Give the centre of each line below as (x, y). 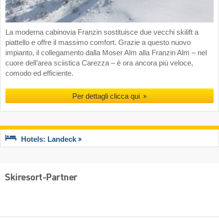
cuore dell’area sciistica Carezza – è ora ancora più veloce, (99, 63)
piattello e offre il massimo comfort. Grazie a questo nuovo (98, 43)
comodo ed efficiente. (39, 74)
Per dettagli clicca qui (107, 96)
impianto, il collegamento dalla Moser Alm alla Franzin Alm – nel (106, 53)
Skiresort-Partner (41, 178)
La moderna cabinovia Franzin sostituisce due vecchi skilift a (102, 33)
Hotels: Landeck (49, 139)
